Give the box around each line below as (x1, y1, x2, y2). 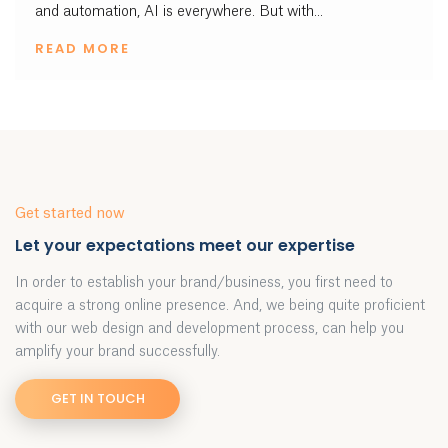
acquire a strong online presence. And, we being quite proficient (15, 299, 425, 313)
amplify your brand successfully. (15, 345, 220, 359)
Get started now (15, 207, 125, 221)
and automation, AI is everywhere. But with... (35, 5, 323, 19)
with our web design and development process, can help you (15, 322, 404, 336)
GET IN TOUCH (50, 389, 145, 408)
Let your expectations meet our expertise (15, 234, 355, 257)
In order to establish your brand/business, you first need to (15, 276, 393, 290)
